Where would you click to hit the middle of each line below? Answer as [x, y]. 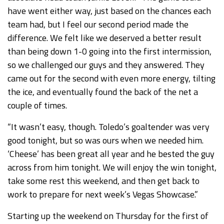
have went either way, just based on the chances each [109, 11]
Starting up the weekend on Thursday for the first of [108, 216]
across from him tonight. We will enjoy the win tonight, [112, 167]
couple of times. [37, 105]
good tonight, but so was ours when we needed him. [105, 140]
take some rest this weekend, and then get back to [103, 181]
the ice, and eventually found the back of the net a [103, 92]
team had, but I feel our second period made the [98, 24]
